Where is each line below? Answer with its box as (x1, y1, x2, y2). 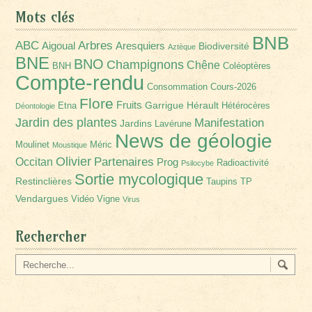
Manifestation (194, 116, 265, 130)
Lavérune (155, 119, 192, 130)
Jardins (120, 118, 153, 130)
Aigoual (42, 40, 76, 52)
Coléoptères (223, 61, 272, 72)
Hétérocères (221, 101, 271, 111)
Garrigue (145, 100, 185, 111)
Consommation (147, 82, 208, 93)
